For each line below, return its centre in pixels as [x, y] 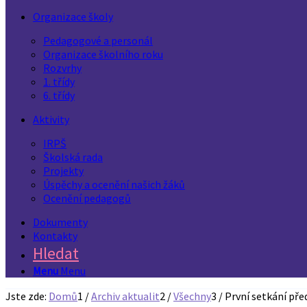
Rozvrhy [62, 68]
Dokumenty [60, 222]
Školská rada [73, 157]
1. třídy [59, 82]
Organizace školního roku [103, 54]
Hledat [56, 253]
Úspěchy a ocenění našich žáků [114, 184]
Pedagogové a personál [98, 40]
